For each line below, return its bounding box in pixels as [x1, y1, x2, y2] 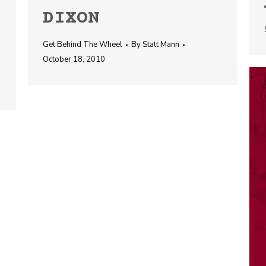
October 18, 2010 [43, 54, 105, 65]
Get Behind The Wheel [43, 39, 122, 50]
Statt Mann [142, 39, 179, 50]
